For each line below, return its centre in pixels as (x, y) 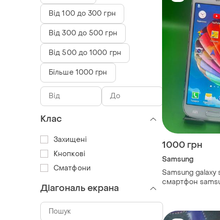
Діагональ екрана (80, 188)
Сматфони (72, 168)
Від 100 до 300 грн (82, 13)
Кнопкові (69, 154)
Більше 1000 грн (78, 72)
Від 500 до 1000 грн (85, 53)
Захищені (70, 139)
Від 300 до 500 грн (83, 33)
